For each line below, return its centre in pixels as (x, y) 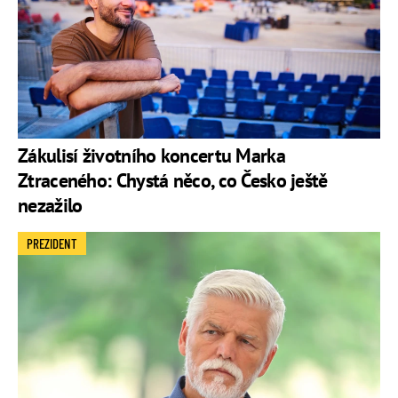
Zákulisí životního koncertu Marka (151, 156)
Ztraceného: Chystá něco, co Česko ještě (173, 181)
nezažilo (50, 206)
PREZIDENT (52, 244)
